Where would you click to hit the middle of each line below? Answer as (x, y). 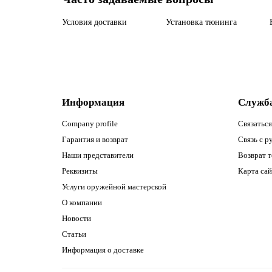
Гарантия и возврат (95, 139)
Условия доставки (94, 22)
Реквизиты (80, 171)
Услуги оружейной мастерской (114, 187)
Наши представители (98, 155)
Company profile (90, 124)
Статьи (74, 234)
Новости (76, 218)
